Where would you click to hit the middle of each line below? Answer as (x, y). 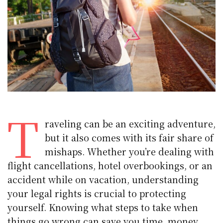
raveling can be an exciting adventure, (130, 123)
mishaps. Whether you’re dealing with (129, 151)
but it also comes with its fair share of (129, 137)
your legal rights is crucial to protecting (97, 193)
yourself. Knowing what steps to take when (103, 207)
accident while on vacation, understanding (103, 179)
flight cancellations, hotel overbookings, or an (110, 165)
